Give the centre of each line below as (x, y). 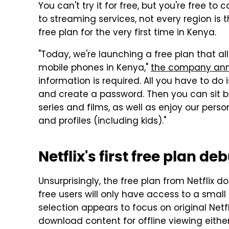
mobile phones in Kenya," (95, 68)
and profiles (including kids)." (102, 122)
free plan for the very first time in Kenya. (127, 33)
